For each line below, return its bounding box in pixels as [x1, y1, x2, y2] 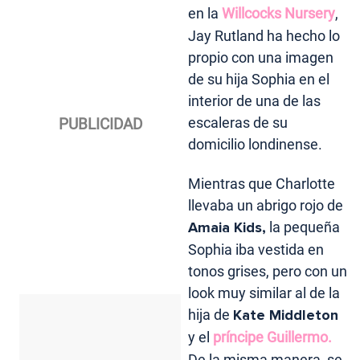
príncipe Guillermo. [213, 329, 333, 346]
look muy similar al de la [188, 284, 341, 302]
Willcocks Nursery [222, 5, 336, 22]
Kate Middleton [233, 306, 339, 325]
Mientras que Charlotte [188, 175, 336, 193]
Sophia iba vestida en [188, 241, 325, 259]
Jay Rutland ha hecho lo [188, 27, 341, 45]
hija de [188, 306, 234, 324]
